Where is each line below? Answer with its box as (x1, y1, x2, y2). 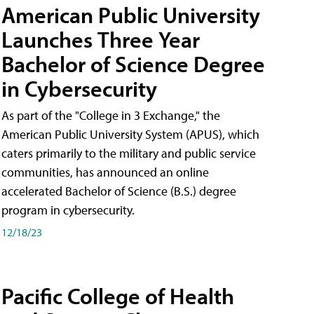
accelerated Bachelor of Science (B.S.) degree (1, 183, 236, 200)
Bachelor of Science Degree (1, 50, 265, 78)
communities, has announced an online (1, 164, 209, 181)
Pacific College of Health (1, 282, 234, 310)
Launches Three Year (1, 25, 200, 54)
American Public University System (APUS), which (1, 126, 259, 143)
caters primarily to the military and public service (1, 145, 256, 162)
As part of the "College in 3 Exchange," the (1, 107, 220, 124)
